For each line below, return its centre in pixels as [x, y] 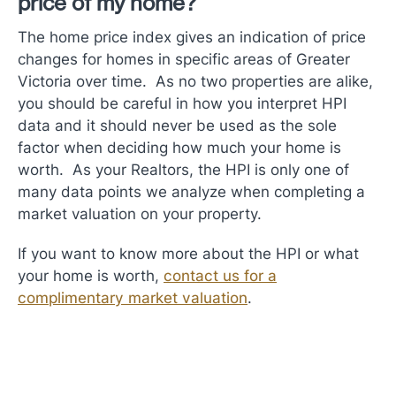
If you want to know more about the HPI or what [188, 253]
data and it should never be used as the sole [177, 125]
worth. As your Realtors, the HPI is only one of [183, 169]
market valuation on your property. [140, 213]
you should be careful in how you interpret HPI [182, 103]
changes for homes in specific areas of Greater [184, 58]
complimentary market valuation [133, 297]
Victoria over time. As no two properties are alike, [195, 80]
